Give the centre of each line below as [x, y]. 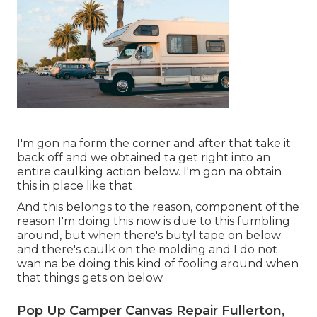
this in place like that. [76, 186]
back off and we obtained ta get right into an [144, 158]
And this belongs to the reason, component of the [158, 207]
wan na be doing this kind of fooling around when [158, 264]
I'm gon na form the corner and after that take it [154, 144]
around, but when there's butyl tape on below [149, 236]
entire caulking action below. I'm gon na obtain [149, 172]
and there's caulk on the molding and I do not [147, 250]
